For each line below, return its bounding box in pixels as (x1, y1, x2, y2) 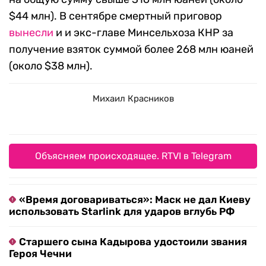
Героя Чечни (9, 248, 72, 260)
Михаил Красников (92, 93, 174, 104)
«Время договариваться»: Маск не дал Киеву (19, 194, 251, 206)
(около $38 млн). (9, 59, 93, 73)
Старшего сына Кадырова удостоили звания (19, 236, 247, 248)
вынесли (9, 26, 53, 40)
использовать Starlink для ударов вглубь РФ (9, 205, 235, 218)
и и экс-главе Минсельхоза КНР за (53, 26, 233, 40)
